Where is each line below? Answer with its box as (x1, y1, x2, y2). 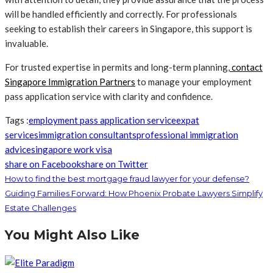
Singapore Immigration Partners (5, 76, 135, 88)
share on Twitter (81, 158, 148, 170)
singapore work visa (31, 144, 112, 155)
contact (232, 62, 263, 73)
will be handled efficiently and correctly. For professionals (5, 9, 237, 20)
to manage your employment (135, 76, 252, 88)
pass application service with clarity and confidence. (5, 91, 213, 102)
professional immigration (136, 129, 238, 141)
